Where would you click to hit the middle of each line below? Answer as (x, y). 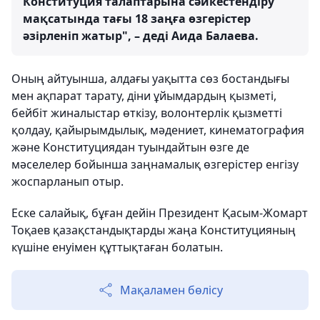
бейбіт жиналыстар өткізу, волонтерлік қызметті (147, 113)
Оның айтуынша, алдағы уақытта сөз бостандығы (150, 79)
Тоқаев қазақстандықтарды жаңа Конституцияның (154, 230)
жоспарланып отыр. (67, 181)
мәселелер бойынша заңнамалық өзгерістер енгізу (155, 164)
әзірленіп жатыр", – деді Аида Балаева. (141, 36)
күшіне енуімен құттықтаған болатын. (117, 247)
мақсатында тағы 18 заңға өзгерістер (137, 19)
